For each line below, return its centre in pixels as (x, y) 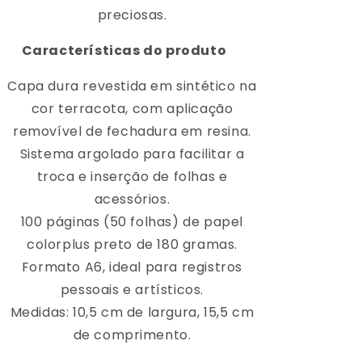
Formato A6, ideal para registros (132, 267)
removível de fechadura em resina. (132, 131)
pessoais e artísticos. (132, 289)
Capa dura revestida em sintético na (132, 86)
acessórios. (132, 199)
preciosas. (132, 15)
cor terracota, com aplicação (132, 108)
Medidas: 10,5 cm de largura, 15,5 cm (132, 312)
